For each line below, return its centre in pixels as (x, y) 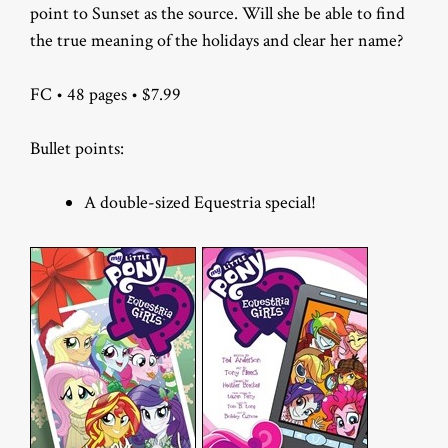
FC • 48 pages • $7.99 (105, 95)
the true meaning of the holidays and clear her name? (216, 41)
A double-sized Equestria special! (200, 203)
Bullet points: (77, 149)
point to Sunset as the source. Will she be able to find (217, 14)
